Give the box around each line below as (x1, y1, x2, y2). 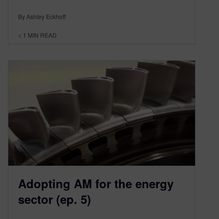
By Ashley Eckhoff (18, 12, 66, 21)
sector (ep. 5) (18, 191, 91, 208)
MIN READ (28, 31, 57, 40)
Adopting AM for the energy (18, 175, 174, 192)
